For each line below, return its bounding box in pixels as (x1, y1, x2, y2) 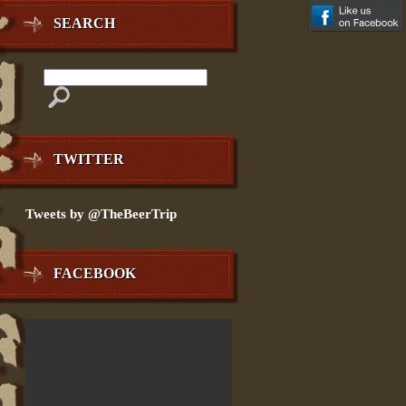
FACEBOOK (53, 266, 136, 281)
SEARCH (53, 15, 115, 31)
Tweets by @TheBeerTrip (25, 207, 177, 221)
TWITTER (53, 151, 124, 167)
